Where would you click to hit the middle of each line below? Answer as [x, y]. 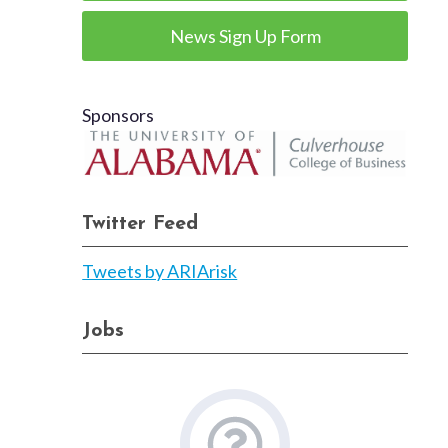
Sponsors [118, 115]
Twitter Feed [140, 224]
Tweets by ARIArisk [160, 271]
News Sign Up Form [245, 36]
